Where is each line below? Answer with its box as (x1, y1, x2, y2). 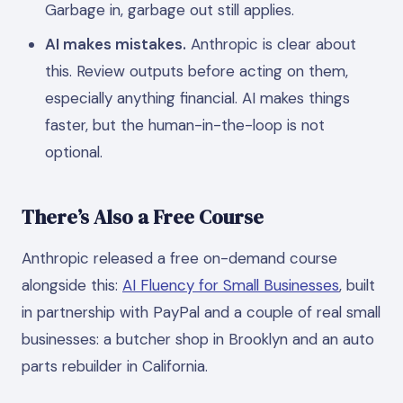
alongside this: (22, 274, 122, 295)
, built (339, 274, 375, 295)
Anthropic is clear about (185, 34, 356, 54)
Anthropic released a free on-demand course (22, 247, 337, 268)
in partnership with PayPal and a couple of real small (22, 301, 381, 322)
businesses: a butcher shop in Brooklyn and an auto (22, 328, 374, 349)
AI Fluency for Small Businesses (122, 274, 339, 295)
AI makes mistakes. (44, 34, 186, 54)
